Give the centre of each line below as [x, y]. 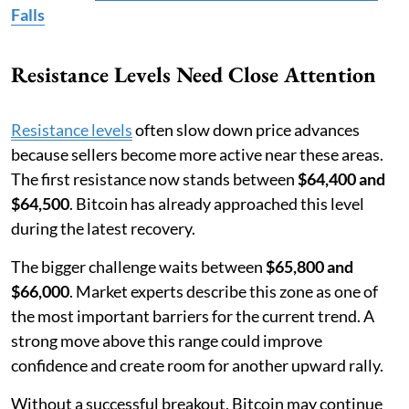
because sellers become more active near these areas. [197, 154]
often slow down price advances [246, 129]
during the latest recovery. [103, 228]
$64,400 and [341, 178]
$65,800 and [309, 266]
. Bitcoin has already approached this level [217, 203]
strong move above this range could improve [167, 340]
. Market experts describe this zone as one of [224, 291]
